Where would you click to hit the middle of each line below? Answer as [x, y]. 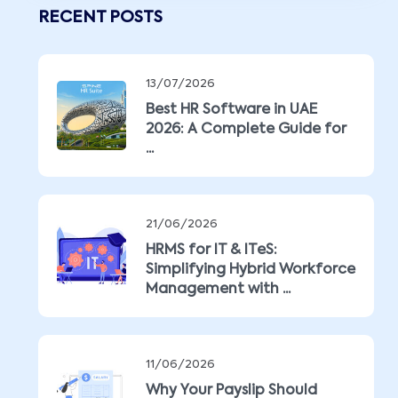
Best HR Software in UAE [231, 110]
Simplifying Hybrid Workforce [251, 270]
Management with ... [218, 290]
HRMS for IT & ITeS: [211, 251]
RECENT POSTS [100, 18]
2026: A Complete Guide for [246, 130]
